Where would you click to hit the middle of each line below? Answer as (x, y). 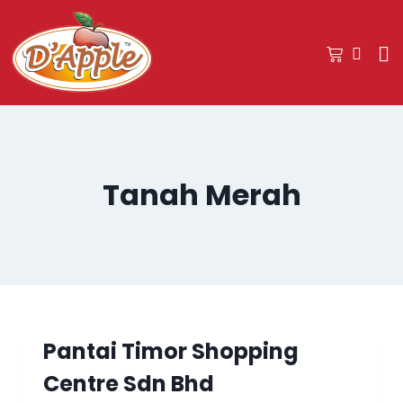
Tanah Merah (201, 194)
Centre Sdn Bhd (129, 383)
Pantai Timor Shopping (171, 351)
